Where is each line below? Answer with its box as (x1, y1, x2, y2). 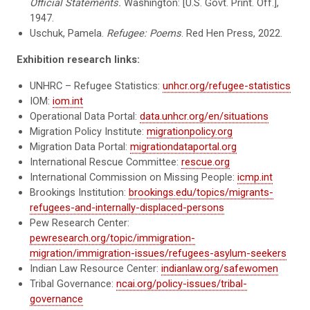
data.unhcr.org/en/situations (140, 109, 269, 122)
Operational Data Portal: (30, 109, 140, 122)
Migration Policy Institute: (30, 125, 147, 138)
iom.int (53, 94, 84, 107)
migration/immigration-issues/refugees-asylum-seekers (30, 246, 287, 259)
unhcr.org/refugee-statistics (163, 79, 291, 92)
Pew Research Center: (30, 216, 130, 229)
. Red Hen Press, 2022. (181, 26, 283, 39)
